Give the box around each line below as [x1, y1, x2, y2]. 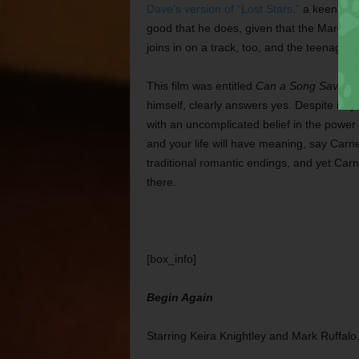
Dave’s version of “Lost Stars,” [146, 2, 300, 15]
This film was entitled [146, 79, 256, 92]
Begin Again [146, 290, 213, 304]
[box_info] [146, 252, 196, 265]
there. [146, 175, 176, 188]
